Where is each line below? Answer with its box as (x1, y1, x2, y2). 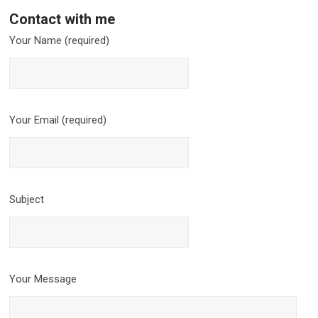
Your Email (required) (9, 113, 107, 126)
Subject (9, 192, 45, 206)
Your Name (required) (9, 33, 110, 47)
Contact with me (9, 10, 116, 28)
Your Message (9, 272, 77, 285)
